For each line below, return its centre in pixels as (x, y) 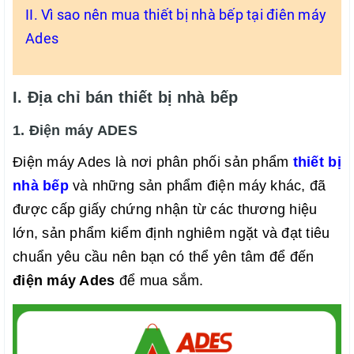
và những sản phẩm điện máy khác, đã (197, 186)
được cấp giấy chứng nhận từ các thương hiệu (165, 209)
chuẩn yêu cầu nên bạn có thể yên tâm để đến (164, 257)
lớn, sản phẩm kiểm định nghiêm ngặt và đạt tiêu (171, 233)
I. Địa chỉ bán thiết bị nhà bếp (126, 97)
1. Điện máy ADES (77, 130)
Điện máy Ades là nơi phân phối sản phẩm (153, 162)
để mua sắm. (159, 281)
